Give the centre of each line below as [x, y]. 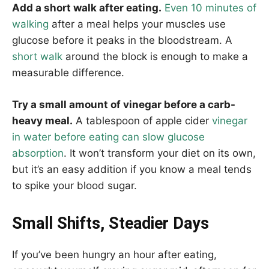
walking [30, 24]
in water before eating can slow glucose [108, 137]
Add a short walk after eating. [87, 8]
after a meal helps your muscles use [137, 24]
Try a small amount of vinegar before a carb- [124, 104]
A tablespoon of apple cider [142, 120]
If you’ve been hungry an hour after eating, [114, 254]
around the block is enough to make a [155, 56]
